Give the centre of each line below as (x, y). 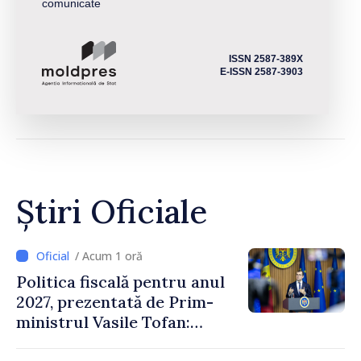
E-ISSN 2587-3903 (261, 71)
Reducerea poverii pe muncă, (128, 342)
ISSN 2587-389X (266, 58)
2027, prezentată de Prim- (115, 301)
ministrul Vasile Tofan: (103, 322)
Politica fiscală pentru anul (120, 281)
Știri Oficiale (112, 211)
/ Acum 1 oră (109, 255)
